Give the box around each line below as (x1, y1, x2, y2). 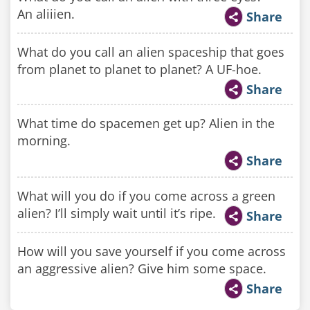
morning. (17, 132, 71, 149)
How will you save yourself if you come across (17, 243, 286, 259)
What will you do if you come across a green (17, 188, 275, 204)
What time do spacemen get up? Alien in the (17, 115, 275, 131)
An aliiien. (17, 6, 75, 22)
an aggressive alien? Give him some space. (17, 260, 266, 277)
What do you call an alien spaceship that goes (17, 44, 284, 60)
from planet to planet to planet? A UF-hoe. (17, 61, 262, 77)
